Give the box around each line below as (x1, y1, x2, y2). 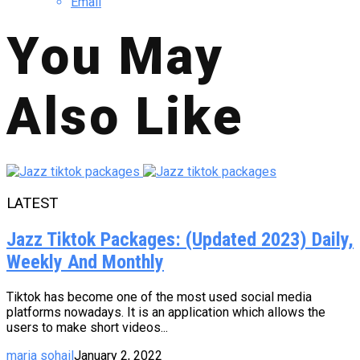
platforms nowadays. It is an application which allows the (6, 304, 325, 320)
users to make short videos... (6, 319, 168, 335)
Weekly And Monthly (6, 250, 164, 273)
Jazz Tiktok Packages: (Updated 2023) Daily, (6, 227, 354, 251)
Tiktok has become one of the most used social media (6, 288, 312, 305)
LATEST (6, 194, 58, 212)
